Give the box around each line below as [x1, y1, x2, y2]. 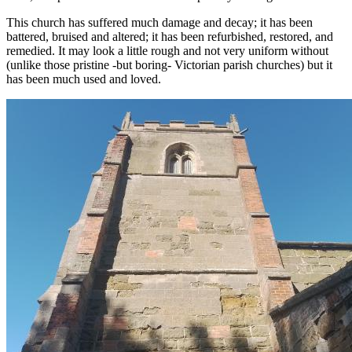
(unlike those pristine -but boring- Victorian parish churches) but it [6, 57, 332, 71]
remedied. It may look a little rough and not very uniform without [6, 43, 328, 57]
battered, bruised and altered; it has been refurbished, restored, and [6, 29, 333, 43]
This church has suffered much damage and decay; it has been [6, 15, 313, 29]
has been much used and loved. [6, 71, 161, 86]
